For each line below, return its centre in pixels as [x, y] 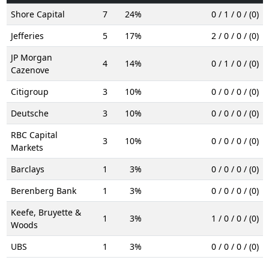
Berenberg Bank [43, 190]
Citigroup [29, 91]
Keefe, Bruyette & [46, 212]
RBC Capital [34, 134]
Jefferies [27, 35]
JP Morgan [31, 57]
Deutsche [29, 113]
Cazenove [30, 70]
